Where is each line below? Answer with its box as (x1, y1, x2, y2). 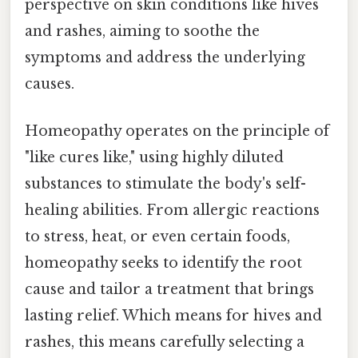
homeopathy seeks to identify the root (25, 254, 302, 272)
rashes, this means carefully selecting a (25, 333, 304, 352)
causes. (25, 74, 74, 93)
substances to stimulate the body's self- (25, 175, 306, 193)
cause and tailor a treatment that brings (25, 280, 314, 299)
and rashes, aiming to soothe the (25, 22, 260, 40)
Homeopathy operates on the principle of (25, 122, 329, 141)
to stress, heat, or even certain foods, (25, 228, 290, 246)
